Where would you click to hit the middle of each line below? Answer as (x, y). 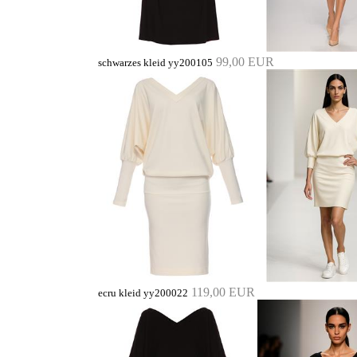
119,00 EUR (223, 292)
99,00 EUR (245, 61)
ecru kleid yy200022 (143, 293)
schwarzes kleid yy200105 (155, 63)
